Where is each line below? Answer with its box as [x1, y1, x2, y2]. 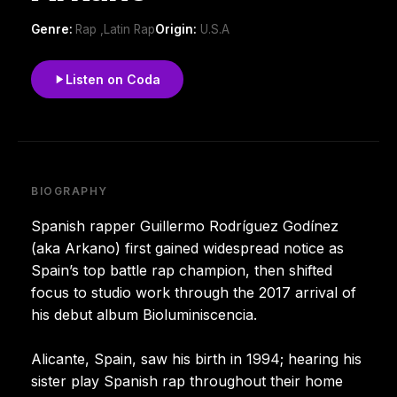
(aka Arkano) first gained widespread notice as [31, 238, 344, 257]
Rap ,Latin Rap [75, 21, 155, 36]
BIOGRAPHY [31, 183, 109, 198]
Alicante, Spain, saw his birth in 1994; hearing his [31, 349, 362, 368]
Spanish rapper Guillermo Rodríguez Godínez [31, 216, 339, 235]
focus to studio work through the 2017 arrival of [31, 283, 356, 301]
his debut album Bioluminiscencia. [31, 305, 257, 323]
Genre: [31, 21, 75, 36]
